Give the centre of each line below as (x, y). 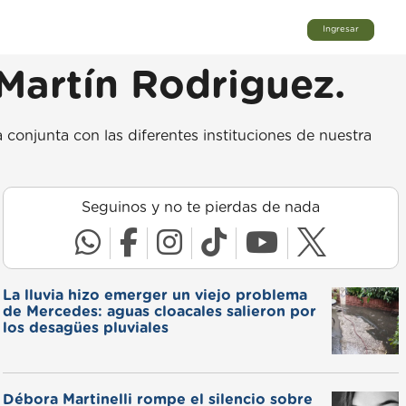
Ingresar (341, 29)
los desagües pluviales (85, 328)
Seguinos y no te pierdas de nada (200, 208)
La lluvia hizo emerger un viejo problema (155, 295)
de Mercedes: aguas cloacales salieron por (159, 312)
